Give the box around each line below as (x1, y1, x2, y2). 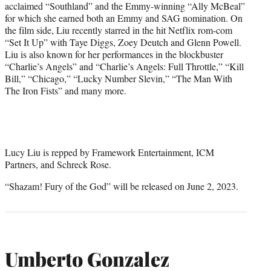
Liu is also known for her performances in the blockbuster (5, 48, 223, 61)
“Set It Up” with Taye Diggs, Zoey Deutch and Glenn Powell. (5, 36, 241, 49)
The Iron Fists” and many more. (5, 84, 126, 97)
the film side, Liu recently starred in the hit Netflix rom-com (5, 24, 232, 37)
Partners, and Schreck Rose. (5, 158, 111, 171)
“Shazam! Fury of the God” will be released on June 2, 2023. (5, 180, 238, 193)
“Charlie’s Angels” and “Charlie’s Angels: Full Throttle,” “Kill (5, 60, 244, 73)
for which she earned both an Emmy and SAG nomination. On (5, 11, 243, 25)
